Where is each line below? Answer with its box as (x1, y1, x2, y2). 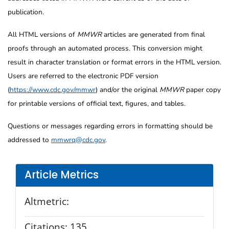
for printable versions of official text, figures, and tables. (8, 98, 186, 108)
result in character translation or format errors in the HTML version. (8, 57, 221, 67)
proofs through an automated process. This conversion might (8, 43, 202, 53)
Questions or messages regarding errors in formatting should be (8, 121, 213, 131)
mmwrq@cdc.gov (51, 134, 105, 145)
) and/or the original (96, 84, 159, 95)
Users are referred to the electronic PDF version (8, 71, 158, 81)
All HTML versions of (8, 29, 77, 39)
